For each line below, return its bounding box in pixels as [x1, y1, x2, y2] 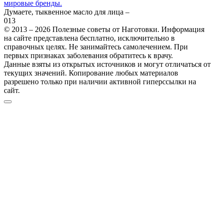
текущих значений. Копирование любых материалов [4, 68, 178, 77]
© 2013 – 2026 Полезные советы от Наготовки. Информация [4, 25, 204, 33]
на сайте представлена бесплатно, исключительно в [4, 33, 175, 42]
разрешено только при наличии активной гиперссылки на [4, 77, 196, 86]
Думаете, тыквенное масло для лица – [4, 7, 129, 16]
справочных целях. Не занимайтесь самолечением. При [4, 42, 188, 51]
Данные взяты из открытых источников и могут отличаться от [4, 60, 211, 68]
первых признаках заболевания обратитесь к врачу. [4, 51, 173, 60]
